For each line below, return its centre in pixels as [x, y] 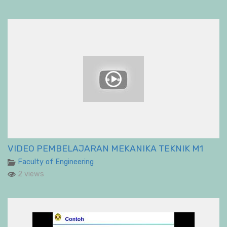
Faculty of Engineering [56, 162]
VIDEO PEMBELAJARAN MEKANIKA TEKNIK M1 [105, 149]
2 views [30, 174]
